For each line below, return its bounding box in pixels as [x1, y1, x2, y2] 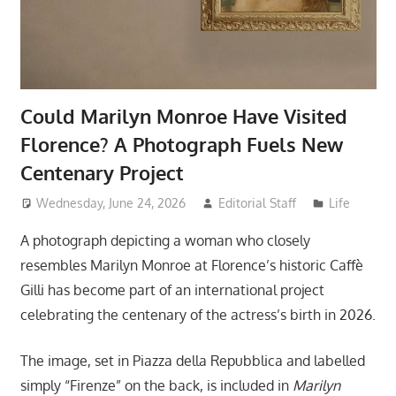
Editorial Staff [218, 194, 297, 210]
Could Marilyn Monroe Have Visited [19, 103, 347, 129]
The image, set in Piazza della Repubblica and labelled [19, 351, 365, 369]
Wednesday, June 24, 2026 [36, 194, 187, 210]
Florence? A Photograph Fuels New [19, 132, 343, 157]
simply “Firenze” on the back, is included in [19, 376, 293, 394]
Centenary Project [19, 160, 184, 186]
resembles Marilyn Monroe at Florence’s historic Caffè [19, 255, 363, 274]
